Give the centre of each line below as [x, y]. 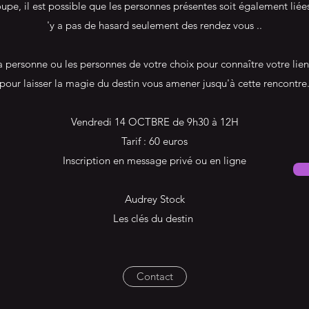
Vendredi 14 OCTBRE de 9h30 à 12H [154, 122]
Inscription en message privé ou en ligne [154, 161]
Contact [155, 277]
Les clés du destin [154, 219]
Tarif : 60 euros [154, 141]
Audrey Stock [154, 199]
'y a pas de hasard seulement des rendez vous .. [154, 26]
